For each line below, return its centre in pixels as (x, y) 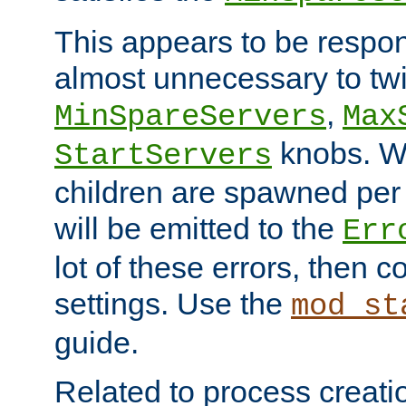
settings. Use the (173, 304)
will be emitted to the (198, 229)
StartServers (163, 156)
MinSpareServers (190, 117)
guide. (97, 343)
